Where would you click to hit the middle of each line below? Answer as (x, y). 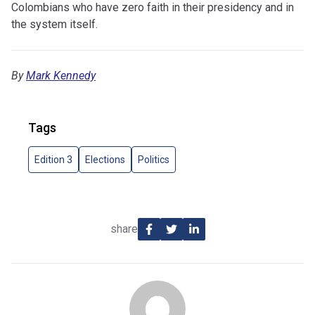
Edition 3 (53, 160)
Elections (105, 160)
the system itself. (54, 24)
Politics (154, 160)
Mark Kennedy (61, 76)
